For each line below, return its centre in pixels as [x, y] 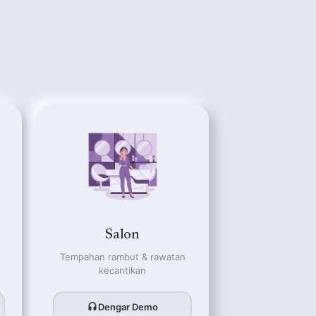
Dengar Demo [128, 306]
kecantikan [122, 270]
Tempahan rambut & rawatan [122, 257]
